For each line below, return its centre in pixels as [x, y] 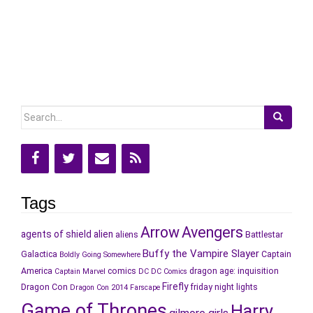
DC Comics [169, 272]
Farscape [145, 288]
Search [36, 113]
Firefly [175, 287]
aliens [127, 235]
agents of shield [56, 234]
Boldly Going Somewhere [100, 255]
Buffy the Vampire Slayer [201, 254]
